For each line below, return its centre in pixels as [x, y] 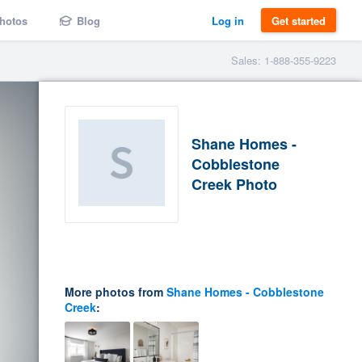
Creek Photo [234, 184]
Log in [228, 20]
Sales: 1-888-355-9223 [284, 60]
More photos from [116, 291]
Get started [299, 20]
